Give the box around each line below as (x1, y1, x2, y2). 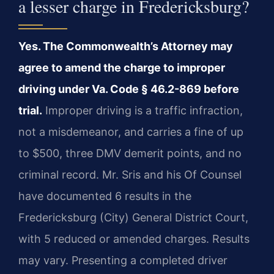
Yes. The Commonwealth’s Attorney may (18, 40, 233, 53)
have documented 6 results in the (18, 190, 191, 203)
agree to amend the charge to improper (18, 61, 225, 75)
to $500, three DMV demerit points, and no (18, 147, 242, 160)
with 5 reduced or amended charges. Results (18, 232, 250, 246)
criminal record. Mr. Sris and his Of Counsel (18, 168, 242, 182)
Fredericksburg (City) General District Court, (18, 211, 248, 224)
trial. (18, 104, 42, 117)
